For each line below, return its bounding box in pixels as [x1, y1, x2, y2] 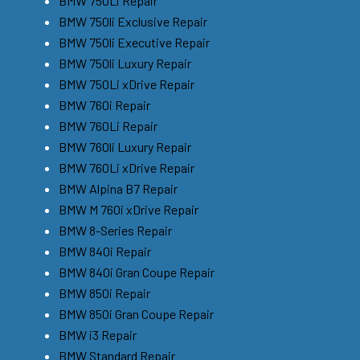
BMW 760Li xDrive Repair [59, 159, 194, 175]
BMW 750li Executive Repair [59, 34, 210, 50]
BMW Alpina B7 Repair [59, 180, 178, 196]
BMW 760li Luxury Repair [59, 138, 191, 154]
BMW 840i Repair [59, 243, 151, 259]
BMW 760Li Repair [59, 117, 157, 133]
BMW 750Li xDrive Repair [59, 76, 194, 92]
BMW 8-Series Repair [59, 222, 172, 238]
